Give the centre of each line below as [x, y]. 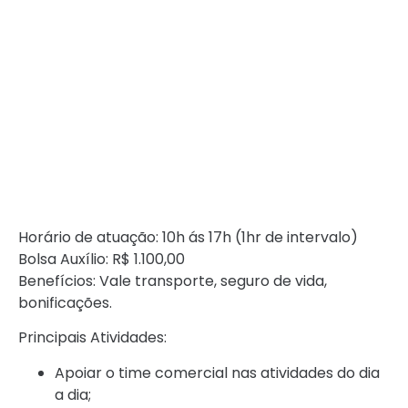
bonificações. [65, 302]
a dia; [73, 394]
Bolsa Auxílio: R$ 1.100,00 [102, 259]
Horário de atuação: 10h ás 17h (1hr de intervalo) [188, 237]
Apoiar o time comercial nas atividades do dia [217, 372]
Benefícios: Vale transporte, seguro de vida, [173, 280]
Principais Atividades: [92, 338]
